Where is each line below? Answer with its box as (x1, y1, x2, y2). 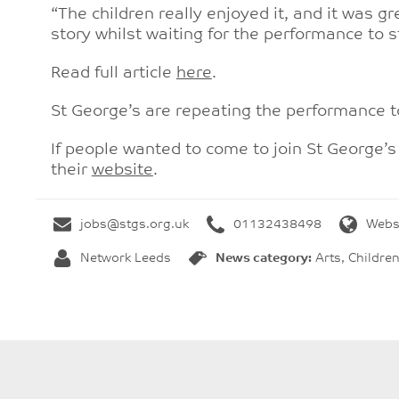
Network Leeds (80, 252, 171, 266)
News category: (216, 252, 312, 266)
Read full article (50, 65, 176, 82)
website (91, 162, 153, 179)
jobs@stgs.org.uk (80, 218, 189, 232)
